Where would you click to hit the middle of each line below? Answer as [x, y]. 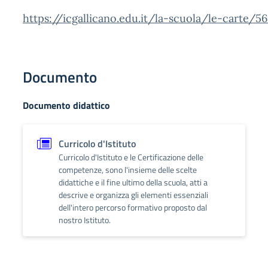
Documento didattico [66, 105]
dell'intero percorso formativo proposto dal [133, 207]
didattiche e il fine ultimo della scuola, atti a [133, 182]
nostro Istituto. [85, 220]
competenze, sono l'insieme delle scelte [128, 170]
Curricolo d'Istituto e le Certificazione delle [131, 157]
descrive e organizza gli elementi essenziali [133, 195]
